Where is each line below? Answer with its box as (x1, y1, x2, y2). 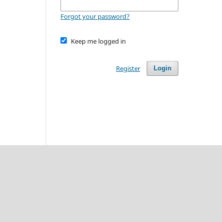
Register (115, 63, 140, 73)
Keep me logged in (70, 36, 126, 46)
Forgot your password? (60, 11, 130, 21)
